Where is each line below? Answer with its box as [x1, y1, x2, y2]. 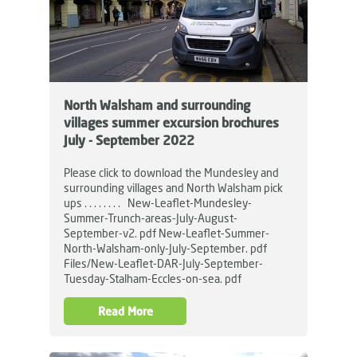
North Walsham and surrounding [64, 96, 250, 114]
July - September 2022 [64, 131, 194, 149]
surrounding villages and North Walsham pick [64, 179, 283, 195]
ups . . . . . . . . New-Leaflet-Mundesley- [64, 194, 252, 210]
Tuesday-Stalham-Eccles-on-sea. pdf [64, 270, 241, 286]
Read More [97, 303, 153, 319]
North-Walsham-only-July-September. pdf [64, 240, 267, 256]
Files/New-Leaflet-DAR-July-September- [64, 255, 263, 271]
